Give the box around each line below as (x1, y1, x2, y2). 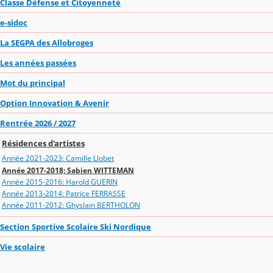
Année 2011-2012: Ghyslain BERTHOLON (2, 200, 140, 211)
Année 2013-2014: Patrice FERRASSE (2, 188, 126, 199)
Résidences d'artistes (2, 137, 85, 149)
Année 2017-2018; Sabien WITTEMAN (2, 165, 134, 175)
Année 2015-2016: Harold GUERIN (2, 176, 118, 187)
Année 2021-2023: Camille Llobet (2, 153, 114, 164)
